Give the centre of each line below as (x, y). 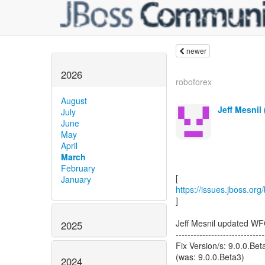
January (76, 179)
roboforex (194, 82)
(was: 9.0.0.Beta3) (210, 257)
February (78, 168)
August (74, 100)
